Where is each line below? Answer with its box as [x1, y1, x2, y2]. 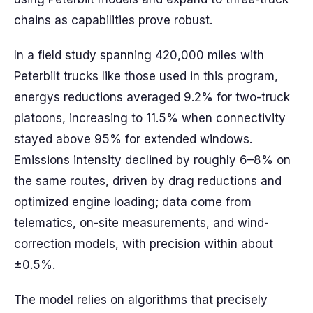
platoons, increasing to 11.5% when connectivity [14, 111, 286, 125]
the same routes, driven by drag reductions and [14, 174, 282, 188]
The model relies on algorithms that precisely [14, 293, 268, 307]
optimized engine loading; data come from [14, 195, 252, 209]
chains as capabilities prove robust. [14, 13, 212, 27]
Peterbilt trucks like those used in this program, [14, 69, 278, 83]
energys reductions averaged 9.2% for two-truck [14, 90, 290, 104]
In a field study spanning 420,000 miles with [14, 48, 264, 62]
